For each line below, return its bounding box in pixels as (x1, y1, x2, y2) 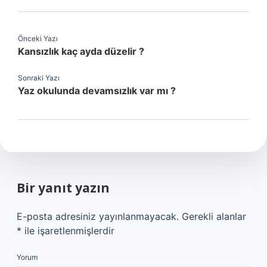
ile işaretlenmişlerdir (21, 225, 114, 237)
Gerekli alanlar (182, 210, 246, 222)
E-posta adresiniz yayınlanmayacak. (17, 210, 179, 222)
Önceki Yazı (18, 34, 58, 43)
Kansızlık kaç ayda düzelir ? (18, 45, 144, 57)
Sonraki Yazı (18, 73, 60, 82)
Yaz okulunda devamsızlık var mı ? (18, 85, 176, 97)
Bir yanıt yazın (17, 179, 110, 196)
